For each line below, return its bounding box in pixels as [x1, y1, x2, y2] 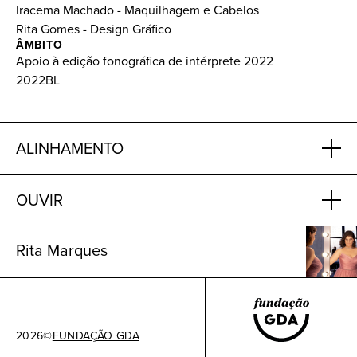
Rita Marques [16, 238, 108, 262]
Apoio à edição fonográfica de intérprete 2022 [16, 52, 273, 70]
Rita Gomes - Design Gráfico [16, 20, 171, 38]
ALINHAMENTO [16, 136, 124, 160]
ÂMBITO [16, 37, 63, 53]
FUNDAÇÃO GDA [52, 328, 139, 344]
